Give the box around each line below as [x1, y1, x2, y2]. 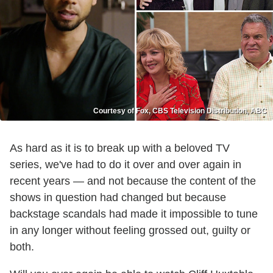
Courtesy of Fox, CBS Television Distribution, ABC [93, 107, 267, 116]
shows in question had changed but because [10, 191, 226, 204]
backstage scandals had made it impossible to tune [10, 208, 258, 221]
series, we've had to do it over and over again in [10, 158, 241, 171]
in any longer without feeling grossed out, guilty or [10, 224, 250, 237]
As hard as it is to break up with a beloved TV [10, 142, 230, 155]
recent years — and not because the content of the [10, 175, 256, 188]
